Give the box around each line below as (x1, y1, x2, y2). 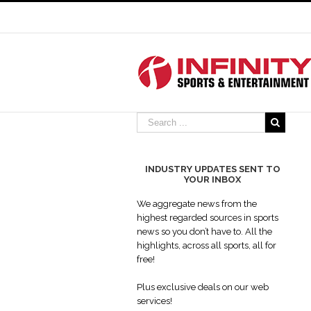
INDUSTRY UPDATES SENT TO (144, 164, 280, 175)
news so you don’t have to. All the (137, 226, 272, 237)
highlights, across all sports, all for (137, 240, 276, 251)
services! (137, 296, 172, 307)
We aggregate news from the (137, 199, 257, 210)
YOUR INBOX (184, 174, 242, 185)
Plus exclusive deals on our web (137, 282, 269, 293)
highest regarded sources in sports (137, 212, 278, 224)
